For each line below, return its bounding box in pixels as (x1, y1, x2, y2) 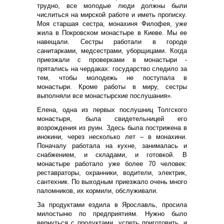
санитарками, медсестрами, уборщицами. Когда (37, 46, 187, 54)
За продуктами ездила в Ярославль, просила (37, 200, 187, 208)
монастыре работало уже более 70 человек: (37, 159, 187, 167)
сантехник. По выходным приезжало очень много (37, 177, 187, 185)
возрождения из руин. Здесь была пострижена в (37, 123, 187, 131)
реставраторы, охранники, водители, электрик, (37, 168, 187, 176)
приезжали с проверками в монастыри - (37, 55, 187, 63)
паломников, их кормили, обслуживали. (37, 186, 158, 194)
